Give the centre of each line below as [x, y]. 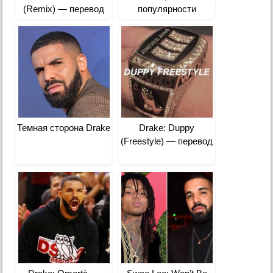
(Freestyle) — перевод [167, 141]
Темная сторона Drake [64, 128]
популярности [167, 9]
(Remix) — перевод [64, 9]
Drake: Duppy [167, 128]
